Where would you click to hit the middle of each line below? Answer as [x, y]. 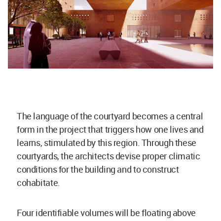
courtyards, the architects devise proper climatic [109, 156]
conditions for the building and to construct [98, 169]
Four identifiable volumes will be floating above [106, 213]
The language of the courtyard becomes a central [110, 116]
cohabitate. [38, 183]
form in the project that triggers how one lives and [110, 129]
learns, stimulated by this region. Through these [107, 143]
